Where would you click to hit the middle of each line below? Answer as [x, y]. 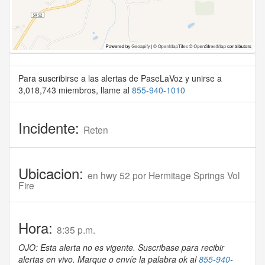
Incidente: [51, 128]
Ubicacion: [53, 173]
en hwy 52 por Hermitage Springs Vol [164, 175]
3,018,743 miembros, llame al [75, 90]
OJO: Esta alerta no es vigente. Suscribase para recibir [121, 248]
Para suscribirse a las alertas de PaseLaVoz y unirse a [120, 78]
